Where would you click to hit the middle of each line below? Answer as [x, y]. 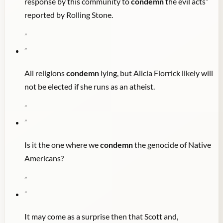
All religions [45, 73]
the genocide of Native [172, 145]
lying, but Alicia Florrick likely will [156, 73]
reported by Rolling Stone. [69, 15]
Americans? [44, 158]
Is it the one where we [62, 145]
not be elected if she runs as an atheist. [90, 87]
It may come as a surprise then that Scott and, [101, 217]
